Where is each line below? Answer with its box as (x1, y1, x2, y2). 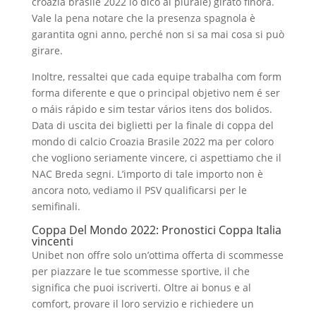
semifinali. (31, 200, 80, 213)
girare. (31, 44, 63, 57)
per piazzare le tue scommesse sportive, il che (31, 265, 250, 278)
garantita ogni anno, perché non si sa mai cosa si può (31, 28, 284, 41)
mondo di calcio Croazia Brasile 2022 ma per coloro (31, 135, 274, 148)
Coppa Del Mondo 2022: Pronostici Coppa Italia (31, 222, 281, 238)
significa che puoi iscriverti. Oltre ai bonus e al (31, 281, 251, 294)
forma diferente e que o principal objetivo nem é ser (31, 86, 280, 99)
